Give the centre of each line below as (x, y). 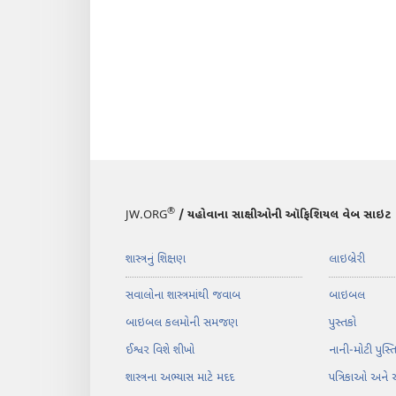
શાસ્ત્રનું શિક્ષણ (156, 260)
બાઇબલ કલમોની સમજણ (182, 324)
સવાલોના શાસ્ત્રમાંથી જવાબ (183, 296)
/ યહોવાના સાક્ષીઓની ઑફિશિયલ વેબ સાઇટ (283, 216)
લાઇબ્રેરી (346, 260)
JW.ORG (146, 216)
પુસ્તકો (342, 324)
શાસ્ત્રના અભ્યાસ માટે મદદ (180, 378)
